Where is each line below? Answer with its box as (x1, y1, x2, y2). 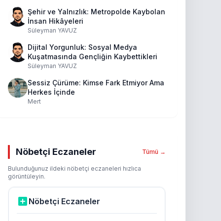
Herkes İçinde (28, 88, 75, 96)
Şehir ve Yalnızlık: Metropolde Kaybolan (28, 7, 165, 16)
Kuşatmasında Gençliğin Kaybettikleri (28, 52, 157, 61)
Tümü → (142, 148, 166, 155)
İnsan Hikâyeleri (28, 17, 83, 25)
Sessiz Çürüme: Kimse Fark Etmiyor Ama (28, 78, 164, 87)
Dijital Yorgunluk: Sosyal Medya (28, 43, 137, 51)
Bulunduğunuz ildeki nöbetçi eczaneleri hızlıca (8, 165, 141, 172)
